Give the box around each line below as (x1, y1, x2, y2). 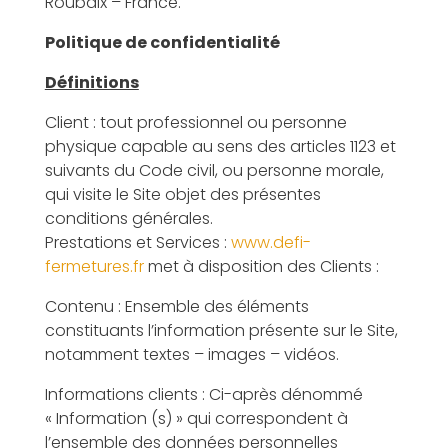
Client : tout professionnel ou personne (44, 111, 347, 134)
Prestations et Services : (44, 231, 231, 254)
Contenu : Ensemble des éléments (44, 295, 309, 318)
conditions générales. (44, 207, 213, 230)
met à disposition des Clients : (143, 255, 379, 278)
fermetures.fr (44, 255, 144, 278)
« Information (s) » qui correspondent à (44, 407, 348, 430)
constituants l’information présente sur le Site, (44, 319, 398, 342)
